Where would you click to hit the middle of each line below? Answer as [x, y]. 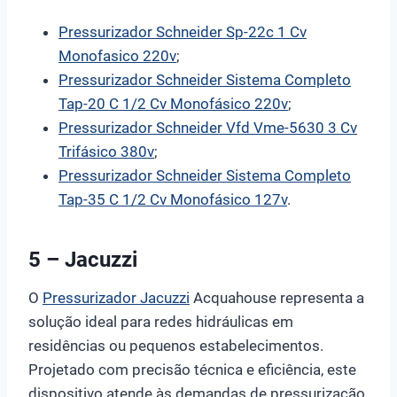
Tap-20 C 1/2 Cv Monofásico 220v [173, 103]
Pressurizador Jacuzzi [116, 297]
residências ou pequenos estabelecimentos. [176, 345]
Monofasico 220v [117, 55]
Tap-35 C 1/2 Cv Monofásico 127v [173, 199]
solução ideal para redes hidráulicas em [161, 321]
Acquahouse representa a [277, 297]
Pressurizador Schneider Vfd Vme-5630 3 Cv [208, 127]
